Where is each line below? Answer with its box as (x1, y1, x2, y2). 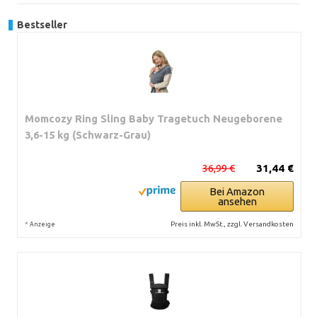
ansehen (217, 195, 257, 207)
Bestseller (17, 18, 67, 30)
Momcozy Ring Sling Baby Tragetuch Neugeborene (25, 112, 282, 125)
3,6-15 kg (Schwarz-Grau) (25, 128, 151, 141)
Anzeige (30, 220, 55, 228)
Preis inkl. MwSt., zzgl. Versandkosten (171, 219, 294, 228)
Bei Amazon (209, 185, 265, 197)
